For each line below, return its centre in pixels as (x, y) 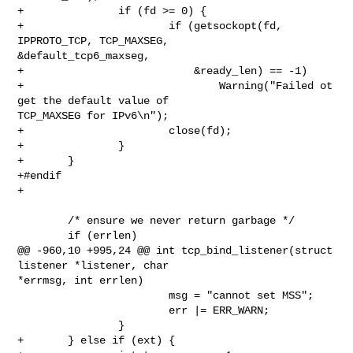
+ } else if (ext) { (97, 340)
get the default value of (97, 100)
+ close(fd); (125, 130)
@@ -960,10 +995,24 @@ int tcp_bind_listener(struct (175, 250)
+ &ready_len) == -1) (163, 71)
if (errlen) (43, 235)
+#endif (40, 175)
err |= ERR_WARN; (93, 310)
